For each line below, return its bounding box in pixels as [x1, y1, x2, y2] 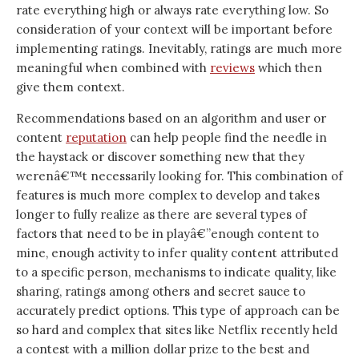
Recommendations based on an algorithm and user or [16, 111, 326, 126]
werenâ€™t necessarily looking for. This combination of [16, 168, 343, 184]
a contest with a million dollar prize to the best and [16, 341, 309, 357]
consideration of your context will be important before [16, 22, 333, 37]
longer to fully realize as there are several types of [16, 207, 307, 222]
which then [255, 60, 322, 75]
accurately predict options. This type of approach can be [16, 303, 340, 318]
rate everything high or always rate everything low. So [16, 2, 329, 18]
